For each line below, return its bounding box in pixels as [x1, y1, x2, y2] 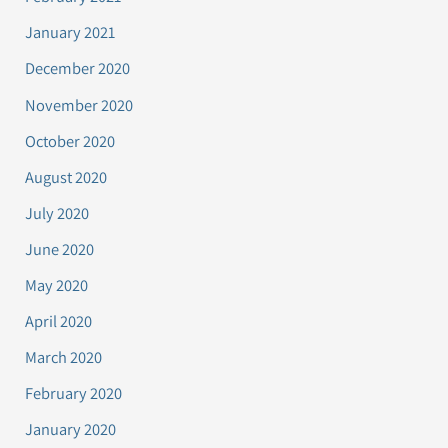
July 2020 [25, 201, 90, 224]
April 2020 [25, 310, 93, 333]
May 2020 [25, 274, 89, 296]
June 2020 [25, 237, 95, 260]
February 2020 [25, 382, 123, 405]
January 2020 [25, 418, 117, 441]
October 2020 [25, 129, 116, 152]
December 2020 [25, 57, 131, 80]
